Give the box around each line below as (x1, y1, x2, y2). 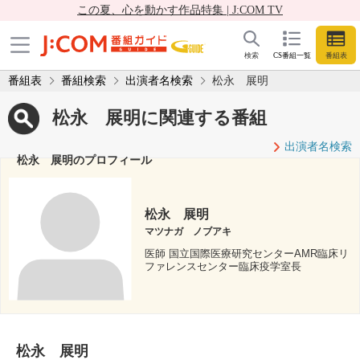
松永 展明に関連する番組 (52, 107, 267, 128)
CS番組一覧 (272, 51, 311, 60)
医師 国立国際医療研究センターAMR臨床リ (145, 247, 350, 260)
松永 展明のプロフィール (17, 153, 152, 166)
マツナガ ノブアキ (145, 226, 232, 238)
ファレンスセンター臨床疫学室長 (145, 260, 302, 273)
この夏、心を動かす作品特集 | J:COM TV (77, 4, 283, 16)
